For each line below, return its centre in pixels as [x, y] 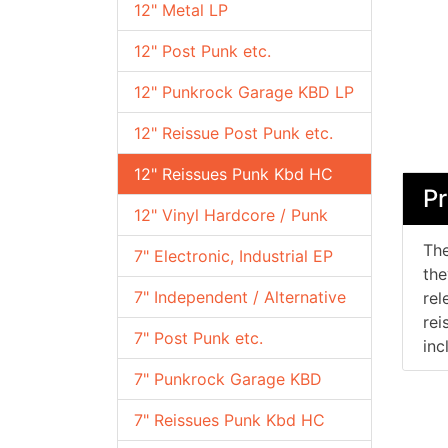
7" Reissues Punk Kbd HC [229, 420]
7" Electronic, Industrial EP [233, 256]
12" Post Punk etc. [202, 51]
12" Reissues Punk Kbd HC [233, 174]
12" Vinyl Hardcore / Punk [231, 215]
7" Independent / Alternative [240, 297]
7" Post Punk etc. [198, 338]
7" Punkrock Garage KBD [228, 379]
